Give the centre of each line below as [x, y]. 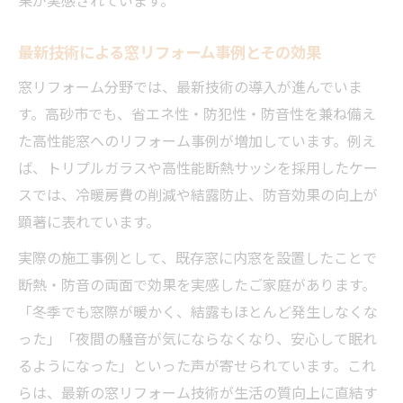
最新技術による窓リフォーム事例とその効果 [170, 51]
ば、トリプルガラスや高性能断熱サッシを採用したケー [198, 167]
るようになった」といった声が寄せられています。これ [197, 365]
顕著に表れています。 [89, 221]
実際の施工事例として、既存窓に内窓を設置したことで [197, 257]
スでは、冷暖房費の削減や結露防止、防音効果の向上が [198, 194]
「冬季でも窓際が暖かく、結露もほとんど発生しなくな [198, 311]
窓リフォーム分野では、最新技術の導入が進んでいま [190, 86]
